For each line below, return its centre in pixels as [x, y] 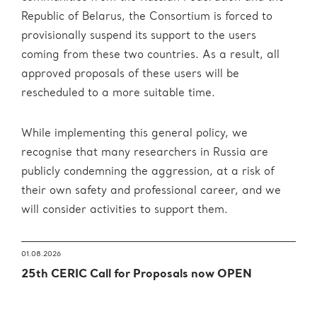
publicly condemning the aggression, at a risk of [148, 172]
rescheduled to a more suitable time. [118, 94]
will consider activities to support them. [125, 211]
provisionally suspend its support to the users [139, 36]
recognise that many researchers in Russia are [145, 153]
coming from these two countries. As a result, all [150, 56]
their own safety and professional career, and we [151, 191]
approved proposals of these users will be [130, 75]
